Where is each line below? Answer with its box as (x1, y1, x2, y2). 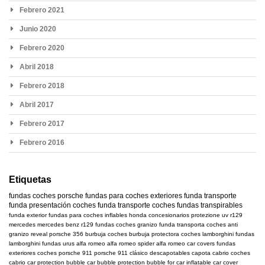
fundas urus (42, 240, 75, 247)
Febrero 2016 (20, 138, 64, 147)
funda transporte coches (98, 201, 175, 210)
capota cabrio (192, 250, 229, 257)
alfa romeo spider (107, 240, 154, 247)
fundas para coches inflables (49, 212, 127, 219)
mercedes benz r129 (37, 221, 93, 228)
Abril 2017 (20, 101, 54, 109)
